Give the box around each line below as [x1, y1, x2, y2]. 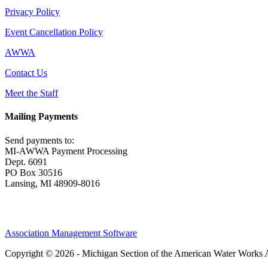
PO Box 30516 [5, 167, 62, 178]
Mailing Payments [5, 111, 78, 122]
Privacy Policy [5, 7, 60, 17]
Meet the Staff [5, 88, 58, 99]
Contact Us [5, 68, 47, 78]
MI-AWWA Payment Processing [5, 145, 127, 156]
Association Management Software [5, 227, 137, 238]
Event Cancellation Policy [5, 27, 103, 38]
